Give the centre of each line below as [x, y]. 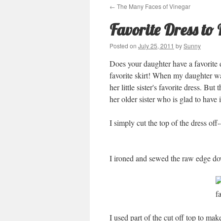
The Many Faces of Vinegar [153, 6]
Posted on [123, 46]
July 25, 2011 [156, 46]
